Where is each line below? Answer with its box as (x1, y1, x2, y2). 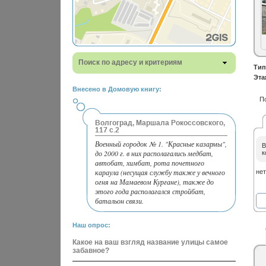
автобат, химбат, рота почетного (95, 158, 204, 167)
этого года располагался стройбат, (95, 186, 205, 196)
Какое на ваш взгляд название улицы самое (72, 238, 228, 246)
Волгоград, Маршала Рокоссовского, (95, 120, 225, 127)
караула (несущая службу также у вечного (95, 167, 225, 177)
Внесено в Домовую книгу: (72, 85, 161, 93)
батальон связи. (95, 196, 144, 205)
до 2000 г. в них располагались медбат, (95, 148, 213, 158)
